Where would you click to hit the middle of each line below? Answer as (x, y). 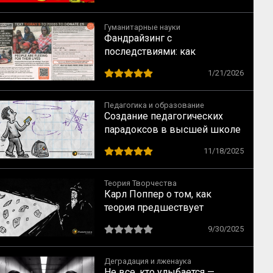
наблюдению (135, 221)
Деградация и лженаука (148, 261)
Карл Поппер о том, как (158, 194)
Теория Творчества (140, 183)
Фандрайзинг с (138, 38)
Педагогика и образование (154, 105)
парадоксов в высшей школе (172, 129)
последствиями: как (150, 51)
